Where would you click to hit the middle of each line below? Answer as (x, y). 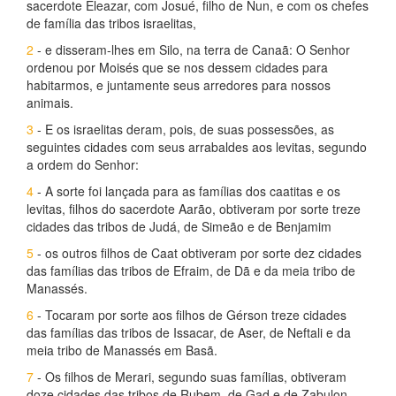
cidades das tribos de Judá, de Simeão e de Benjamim (179, 226)
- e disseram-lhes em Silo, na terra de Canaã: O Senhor (192, 49)
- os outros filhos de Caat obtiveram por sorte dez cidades (198, 253)
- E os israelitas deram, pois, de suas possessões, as (184, 129)
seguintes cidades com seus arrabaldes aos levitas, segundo (197, 147)
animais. (50, 103)
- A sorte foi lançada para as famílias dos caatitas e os (187, 191)
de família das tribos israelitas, (111, 23)
